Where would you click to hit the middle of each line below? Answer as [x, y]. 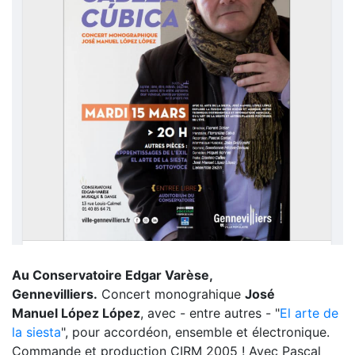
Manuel [36, 313]
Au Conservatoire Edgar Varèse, [112, 275]
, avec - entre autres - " [210, 313]
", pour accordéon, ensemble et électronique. [195, 332]
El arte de [309, 313]
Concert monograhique [171, 294]
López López [101, 313]
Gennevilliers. [55, 294]
